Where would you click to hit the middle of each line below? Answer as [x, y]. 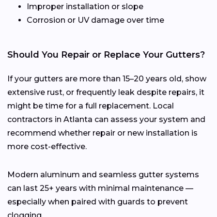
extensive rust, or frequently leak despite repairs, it [106, 92]
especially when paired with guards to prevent [98, 201]
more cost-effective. [47, 146]
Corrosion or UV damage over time [95, 20]
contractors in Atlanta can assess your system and [106, 119]
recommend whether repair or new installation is [102, 133]
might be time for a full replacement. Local [91, 106]
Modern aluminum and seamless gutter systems [103, 174]
